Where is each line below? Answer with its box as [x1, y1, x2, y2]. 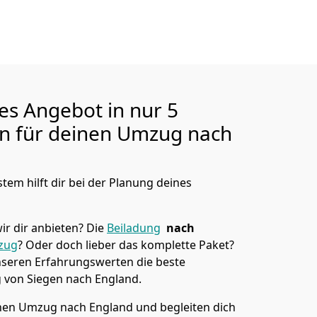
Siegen [27, 271, 63, 287]
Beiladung [107, 220, 161, 236]
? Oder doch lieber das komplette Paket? [18, 237, 234, 253]
